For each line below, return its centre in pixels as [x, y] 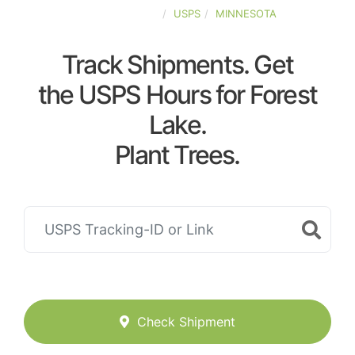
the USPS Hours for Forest [177, 95]
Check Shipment [186, 322]
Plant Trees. [177, 155]
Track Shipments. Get [177, 65]
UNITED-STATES [118, 13]
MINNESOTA [246, 13]
